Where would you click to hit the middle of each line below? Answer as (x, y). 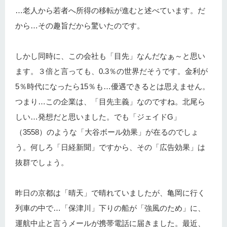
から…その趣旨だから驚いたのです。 (80, 26)
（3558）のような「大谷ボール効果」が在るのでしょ (107, 132)
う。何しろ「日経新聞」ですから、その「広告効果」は (110, 147)
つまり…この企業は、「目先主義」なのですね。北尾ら (110, 102)
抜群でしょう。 (42, 162)
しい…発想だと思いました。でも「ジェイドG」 (98, 117)
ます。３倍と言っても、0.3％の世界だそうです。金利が (111, 71)
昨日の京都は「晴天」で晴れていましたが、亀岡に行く (110, 193)
